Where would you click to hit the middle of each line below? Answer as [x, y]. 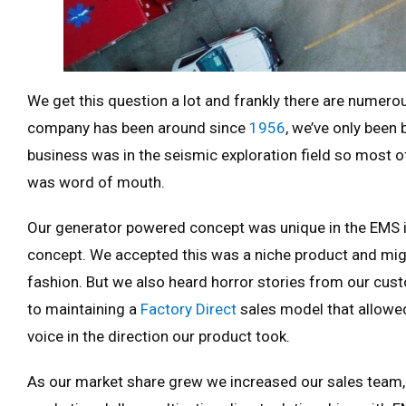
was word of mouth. [96, 182]
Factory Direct [188, 309]
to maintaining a [84, 309]
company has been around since [138, 127]
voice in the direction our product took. [160, 336]
